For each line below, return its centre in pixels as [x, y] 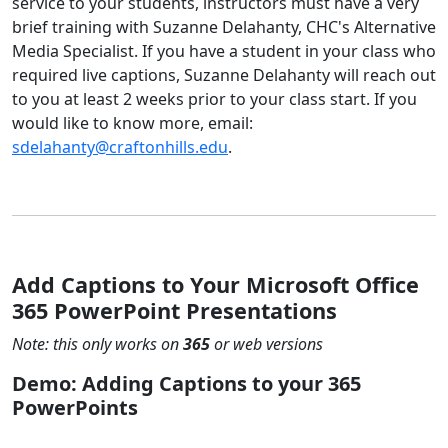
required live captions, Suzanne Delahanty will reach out [224, 75]
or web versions [266, 344]
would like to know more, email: [132, 123]
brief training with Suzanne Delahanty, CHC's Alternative [224, 27]
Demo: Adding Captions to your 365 [186, 383]
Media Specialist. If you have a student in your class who [224, 51]
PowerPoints [75, 407]
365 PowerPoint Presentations [174, 310]
